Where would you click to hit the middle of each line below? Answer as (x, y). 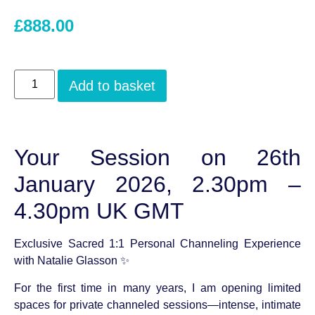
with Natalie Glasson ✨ (72, 261)
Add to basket (112, 86)
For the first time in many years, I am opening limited (157, 288)
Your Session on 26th (157, 158)
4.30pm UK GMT (99, 211)
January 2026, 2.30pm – (157, 185)
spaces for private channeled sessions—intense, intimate (157, 304)
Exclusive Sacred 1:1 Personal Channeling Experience (157, 244)
